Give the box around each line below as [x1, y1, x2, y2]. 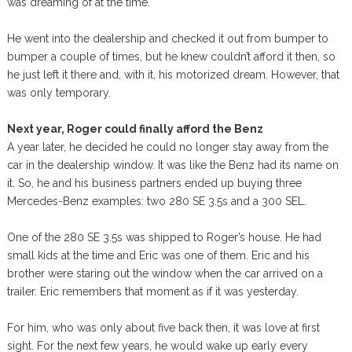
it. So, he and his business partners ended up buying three [6, 177, 302, 189]
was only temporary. [6, 86, 111, 99]
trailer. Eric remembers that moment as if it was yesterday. [6, 285, 299, 298]
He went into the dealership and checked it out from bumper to [6, 32, 328, 45]
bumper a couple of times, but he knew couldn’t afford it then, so [6, 50, 335, 63]
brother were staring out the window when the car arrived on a [6, 267, 323, 280]
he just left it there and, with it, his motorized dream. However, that [6, 68, 339, 81]
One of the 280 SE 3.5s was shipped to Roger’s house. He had [6, 231, 321, 244]
